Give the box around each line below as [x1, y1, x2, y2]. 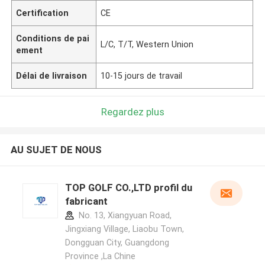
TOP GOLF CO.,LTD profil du [64, 182, 192, 194]
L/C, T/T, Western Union [101, 39, 194, 49]
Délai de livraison [16, 70, 88, 80]
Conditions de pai [16, 33, 90, 43]
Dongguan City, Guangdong [64, 238, 169, 248]
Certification [16, 8, 69, 18]
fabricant [64, 195, 108, 208]
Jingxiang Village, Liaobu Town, [64, 224, 184, 234]
